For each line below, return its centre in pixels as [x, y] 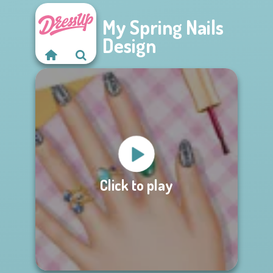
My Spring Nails [163, 27]
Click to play [136, 185]
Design [129, 45]
